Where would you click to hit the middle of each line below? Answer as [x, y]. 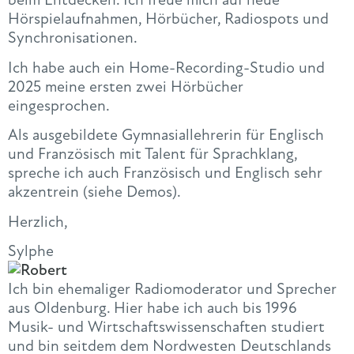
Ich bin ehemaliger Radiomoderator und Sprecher [172, 288]
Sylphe [31, 250]
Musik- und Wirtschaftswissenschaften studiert [166, 326]
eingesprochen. [59, 105]
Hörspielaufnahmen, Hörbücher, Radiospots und [168, 19]
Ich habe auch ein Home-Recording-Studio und [166, 67]
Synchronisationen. [73, 38]
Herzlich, [38, 221]
